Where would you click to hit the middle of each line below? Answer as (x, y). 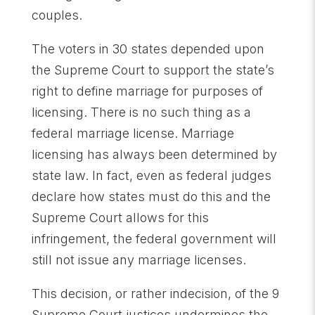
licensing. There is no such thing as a (141, 112)
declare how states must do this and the (151, 196)
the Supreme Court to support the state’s (153, 70)
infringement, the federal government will (154, 238)
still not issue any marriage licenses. (139, 259)
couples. (57, 15)
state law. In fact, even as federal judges (151, 175)
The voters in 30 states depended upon (148, 49)
